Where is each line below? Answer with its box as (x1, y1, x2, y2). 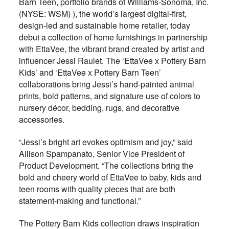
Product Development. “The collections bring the (18, 159, 193, 171)
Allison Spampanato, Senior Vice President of (18, 147, 185, 159)
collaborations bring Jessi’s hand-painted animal (18, 78, 194, 90)
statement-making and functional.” (18, 194, 141, 207)
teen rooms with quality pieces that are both (18, 182, 175, 195)
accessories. (18, 113, 64, 125)
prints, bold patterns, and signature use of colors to (18, 89, 200, 102)
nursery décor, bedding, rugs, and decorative (18, 101, 179, 113)
